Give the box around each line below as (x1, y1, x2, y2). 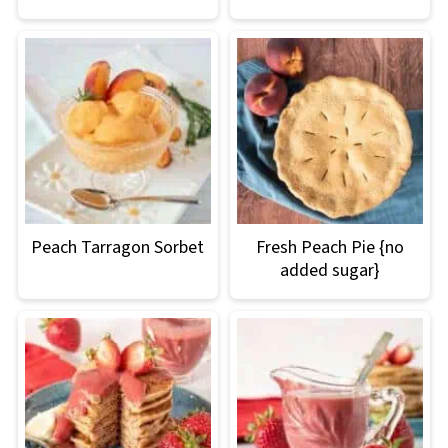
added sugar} (280, 258, 381, 284)
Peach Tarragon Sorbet (31, 235, 205, 261)
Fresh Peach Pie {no (256, 235, 405, 261)
